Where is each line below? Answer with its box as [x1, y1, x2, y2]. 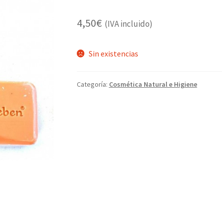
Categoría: [76, 80, 109, 89]
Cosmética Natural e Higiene [109, 80, 197, 89]
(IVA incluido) [104, 18, 153, 30]
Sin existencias [89, 49, 139, 59]
